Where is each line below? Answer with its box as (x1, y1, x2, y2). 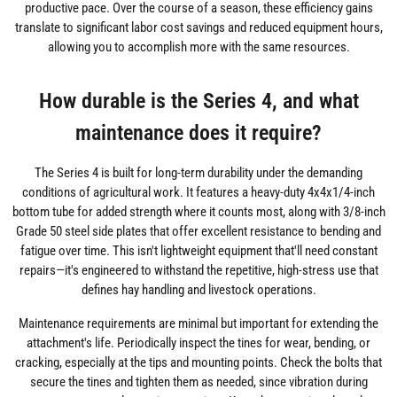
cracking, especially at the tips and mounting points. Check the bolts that (15, 354, 382, 371)
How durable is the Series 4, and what (38, 88, 359, 114)
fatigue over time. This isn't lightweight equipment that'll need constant (19, 243, 378, 260)
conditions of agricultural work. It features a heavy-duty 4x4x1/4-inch (22, 184, 375, 201)
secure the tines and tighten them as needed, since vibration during (29, 374, 368, 391)
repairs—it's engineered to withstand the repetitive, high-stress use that (19, 262, 378, 279)
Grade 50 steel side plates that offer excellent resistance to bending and (16, 223, 381, 240)
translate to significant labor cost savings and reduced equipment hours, (14, 19, 383, 36)
